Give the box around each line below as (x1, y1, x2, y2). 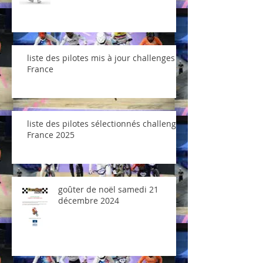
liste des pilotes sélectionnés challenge (27, 118, 181, 129)
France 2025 (27, 129, 75, 140)
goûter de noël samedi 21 (58, 184, 159, 195)
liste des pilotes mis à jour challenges (27, 52, 175, 63)
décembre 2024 (58, 195, 119, 206)
